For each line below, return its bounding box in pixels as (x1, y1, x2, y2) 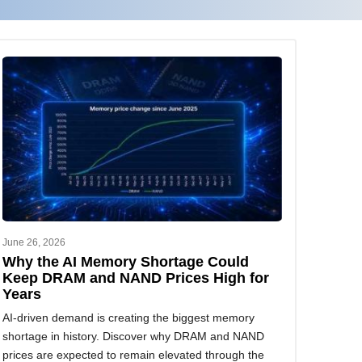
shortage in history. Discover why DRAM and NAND (2, 330, 264, 343)
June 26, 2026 (2, 237, 65, 249)
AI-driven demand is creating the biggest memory (2, 311, 255, 325)
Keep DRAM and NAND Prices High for (2, 269, 269, 287)
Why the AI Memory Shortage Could (2, 253, 249, 271)
